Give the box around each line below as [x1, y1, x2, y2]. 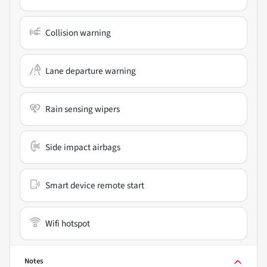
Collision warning [45, 26, 111, 39]
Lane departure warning [45, 64, 136, 77]
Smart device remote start [45, 178, 144, 192]
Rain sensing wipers [45, 102, 120, 116]
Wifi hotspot [45, 216, 90, 230]
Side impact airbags [45, 140, 120, 154]
